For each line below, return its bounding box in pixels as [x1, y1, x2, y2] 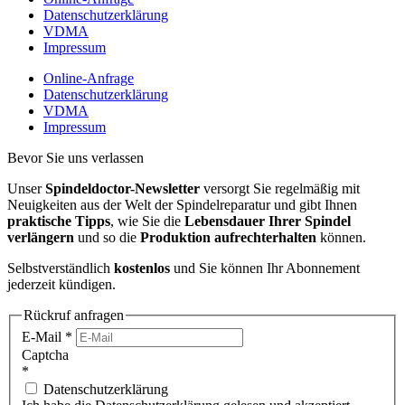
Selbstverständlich [7, 259, 114, 276]
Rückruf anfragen [24, 306, 124, 323]
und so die [74, 229, 140, 245]
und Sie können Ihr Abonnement [170, 259, 360, 276]
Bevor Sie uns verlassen [7, 149, 144, 165]
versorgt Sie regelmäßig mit [200, 180, 360, 196]
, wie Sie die [110, 212, 184, 229]
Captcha [22, 347, 69, 363]
